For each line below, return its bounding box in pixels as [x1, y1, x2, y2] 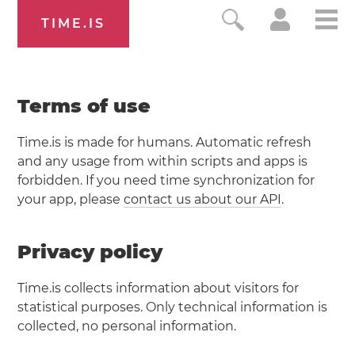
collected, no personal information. [17, 319, 237, 334]
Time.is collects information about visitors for [17, 281, 300, 296]
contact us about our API [124, 192, 282, 207]
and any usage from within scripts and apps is [17, 154, 308, 169]
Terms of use [17, 94, 151, 117]
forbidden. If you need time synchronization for [17, 173, 315, 188]
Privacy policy [17, 240, 163, 263]
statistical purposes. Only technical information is [17, 300, 328, 315]
